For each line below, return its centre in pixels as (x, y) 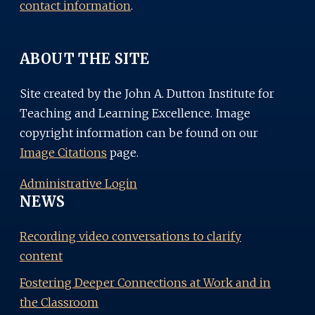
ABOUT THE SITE (85, 58)
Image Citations (63, 152)
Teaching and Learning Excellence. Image (135, 113)
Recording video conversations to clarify (130, 236)
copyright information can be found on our (139, 133)
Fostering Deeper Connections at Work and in (145, 282)
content (41, 256)
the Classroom (59, 302)
